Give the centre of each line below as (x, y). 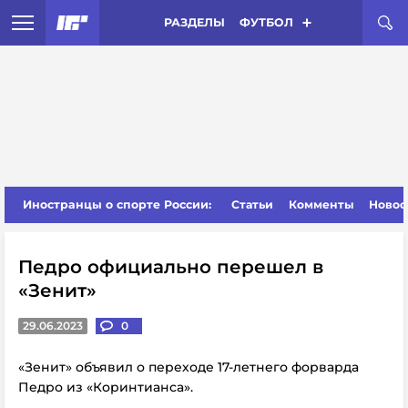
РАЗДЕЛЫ (194, 22)
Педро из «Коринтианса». (106, 387)
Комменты (321, 204)
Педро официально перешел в (171, 267)
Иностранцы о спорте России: (117, 204)
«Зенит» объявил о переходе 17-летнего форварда (189, 367)
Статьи (253, 204)
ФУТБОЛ (266, 22)
